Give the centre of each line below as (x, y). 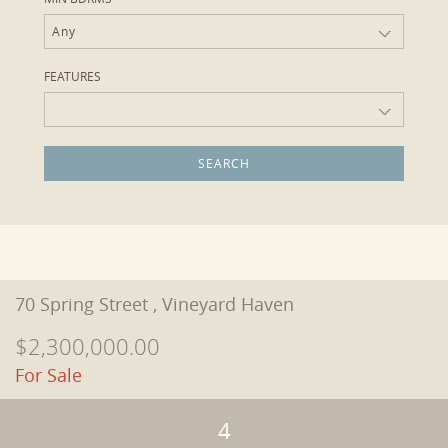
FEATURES (73, 76)
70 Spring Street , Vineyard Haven (154, 304)
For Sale (48, 375)
